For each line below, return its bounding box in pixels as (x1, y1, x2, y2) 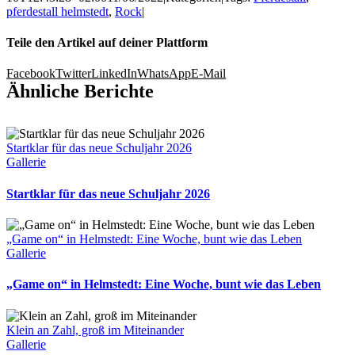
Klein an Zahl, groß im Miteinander (6, 323, 184, 337)
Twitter (55, 67, 91, 81)
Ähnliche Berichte (6, 81, 154, 102)
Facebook (6, 67, 55, 81)
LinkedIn (91, 67, 137, 81)
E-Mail (191, 67, 226, 81)
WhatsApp (137, 67, 191, 81)
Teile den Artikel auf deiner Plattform (6, 36, 208, 50)
